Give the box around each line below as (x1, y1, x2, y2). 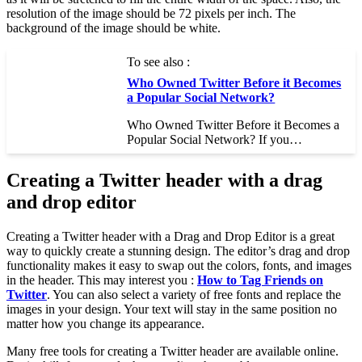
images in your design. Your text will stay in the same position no (6, 302, 337, 316)
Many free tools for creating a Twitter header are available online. (6, 344, 339, 358)
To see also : (127, 55, 191, 69)
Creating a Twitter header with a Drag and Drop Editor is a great (6, 229, 335, 243)
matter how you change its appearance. (6, 317, 204, 330)
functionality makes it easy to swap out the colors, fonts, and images (6, 259, 351, 272)
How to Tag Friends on (197, 273, 323, 287)
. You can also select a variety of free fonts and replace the (47, 288, 341, 301)
